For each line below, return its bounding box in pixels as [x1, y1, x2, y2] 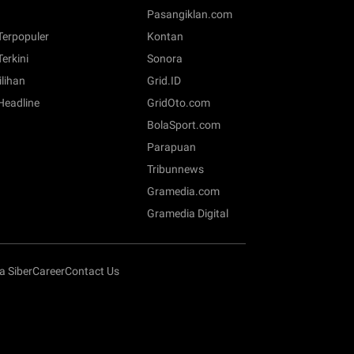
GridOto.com [147, 96, 210, 110]
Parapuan [147, 141, 196, 154]
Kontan [147, 30, 183, 43]
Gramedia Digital [147, 207, 228, 220]
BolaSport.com [147, 119, 220, 132]
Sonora [147, 52, 183, 66]
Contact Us [65, 265, 119, 278]
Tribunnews [147, 163, 204, 176]
